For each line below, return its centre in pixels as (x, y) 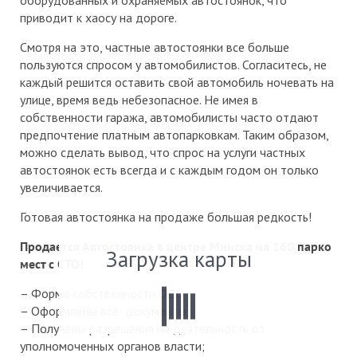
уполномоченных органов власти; (112, 346)
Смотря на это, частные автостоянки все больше (155, 47)
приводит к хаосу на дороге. (98, 18)
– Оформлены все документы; (105, 311)
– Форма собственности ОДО (102, 294)
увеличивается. (61, 188)
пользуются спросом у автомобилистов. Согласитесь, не (173, 65)
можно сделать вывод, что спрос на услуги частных (163, 153)
